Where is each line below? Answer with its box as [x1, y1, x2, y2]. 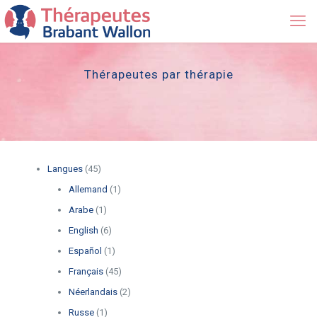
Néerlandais [68, 287, 117, 297]
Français [68, 266, 103, 277]
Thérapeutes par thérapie [83, 67, 234, 81]
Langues [47, 163, 83, 174]
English [68, 225, 98, 236]
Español [68, 246, 102, 256]
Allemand [68, 184, 108, 195]
